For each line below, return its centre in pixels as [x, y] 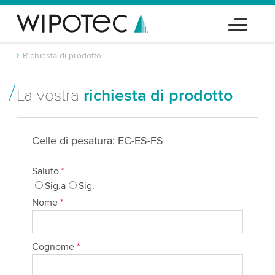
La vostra [50, 95]
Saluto [46, 171]
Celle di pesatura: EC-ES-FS [97, 141]
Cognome [54, 247]
